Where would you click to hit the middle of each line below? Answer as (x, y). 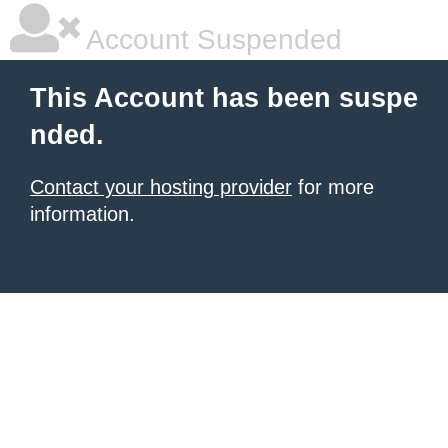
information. (82, 214)
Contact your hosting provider (161, 187)
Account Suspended (211, 39)
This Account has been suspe (224, 98)
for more (333, 187)
